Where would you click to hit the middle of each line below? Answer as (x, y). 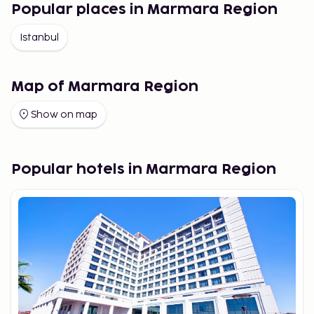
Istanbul (39, 37)
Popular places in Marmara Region (144, 9)
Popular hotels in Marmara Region (144, 169)
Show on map (64, 114)
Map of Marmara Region (105, 87)
